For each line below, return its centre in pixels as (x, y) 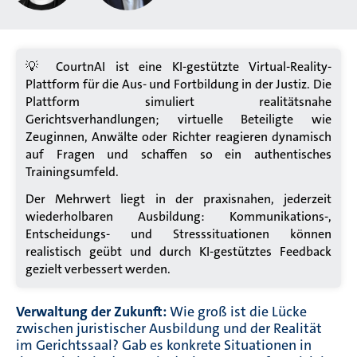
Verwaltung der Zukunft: (91, 311)
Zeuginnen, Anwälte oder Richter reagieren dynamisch (178, 136)
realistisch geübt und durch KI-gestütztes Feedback (178, 251)
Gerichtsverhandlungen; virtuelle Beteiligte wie (178, 119)
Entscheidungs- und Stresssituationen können (178, 233)
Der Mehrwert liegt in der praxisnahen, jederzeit (178, 198)
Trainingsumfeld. (72, 171)
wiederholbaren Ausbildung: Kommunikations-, (178, 216)
